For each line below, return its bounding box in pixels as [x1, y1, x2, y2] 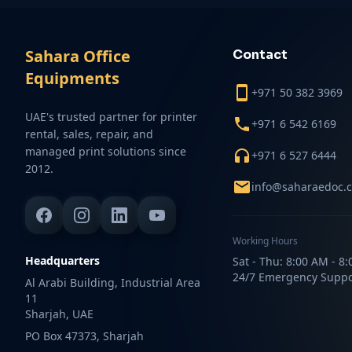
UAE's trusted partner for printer [25, 109, 197, 124]
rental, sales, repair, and [25, 126, 153, 141]
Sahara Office [25, 46, 130, 67]
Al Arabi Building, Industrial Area [25, 275, 200, 290]
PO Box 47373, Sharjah [25, 328, 144, 343]
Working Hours [233, 234, 298, 247]
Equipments [25, 68, 119, 89]
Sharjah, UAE [25, 306, 93, 321]
